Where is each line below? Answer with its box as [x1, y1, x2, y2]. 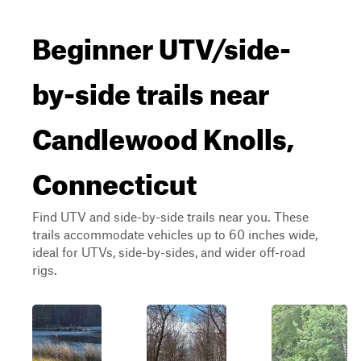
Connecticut [32, 156, 197, 201]
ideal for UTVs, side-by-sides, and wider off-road [32, 244, 305, 259]
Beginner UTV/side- [32, 21, 291, 66]
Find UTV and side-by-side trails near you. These [32, 209, 309, 224]
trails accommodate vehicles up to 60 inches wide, [32, 226, 317, 242]
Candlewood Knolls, [32, 111, 294, 156]
